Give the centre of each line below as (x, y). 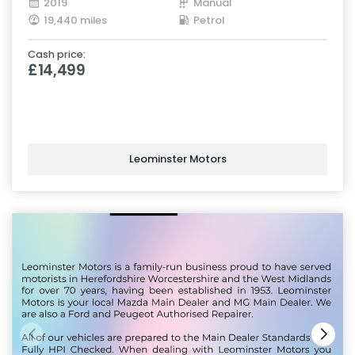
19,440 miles (75, 20)
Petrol (209, 20)
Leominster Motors (177, 159)
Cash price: (57, 54)
